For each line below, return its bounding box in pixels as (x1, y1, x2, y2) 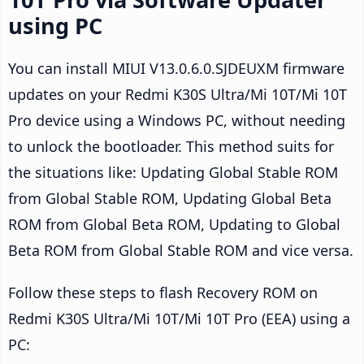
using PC (8, 11, 102, 41)
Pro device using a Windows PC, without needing (8, 110, 345, 131)
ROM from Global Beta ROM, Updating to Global (8, 214, 340, 235)
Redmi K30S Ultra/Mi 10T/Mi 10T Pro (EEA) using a (8, 309, 350, 329)
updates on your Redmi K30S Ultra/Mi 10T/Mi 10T (8, 84, 347, 105)
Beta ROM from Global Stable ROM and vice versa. (8, 240, 353, 261)
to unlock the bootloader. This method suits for (8, 136, 334, 157)
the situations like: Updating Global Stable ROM (8, 162, 338, 183)
